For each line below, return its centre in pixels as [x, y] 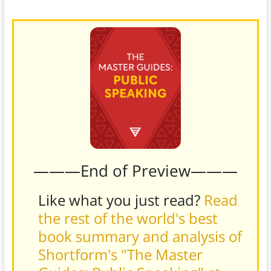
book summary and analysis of [140, 236]
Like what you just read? [121, 200]
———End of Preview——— [135, 170]
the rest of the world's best [128, 218]
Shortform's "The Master [120, 254]
